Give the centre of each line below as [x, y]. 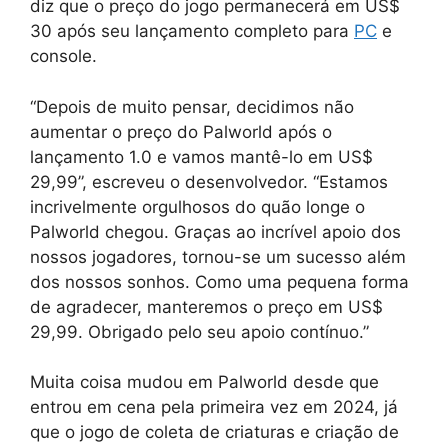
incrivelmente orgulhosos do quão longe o [197, 206]
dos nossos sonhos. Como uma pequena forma [219, 281]
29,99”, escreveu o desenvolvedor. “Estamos [209, 181]
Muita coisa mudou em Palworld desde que [204, 382]
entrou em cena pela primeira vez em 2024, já [214, 407]
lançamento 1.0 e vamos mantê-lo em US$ [201, 156]
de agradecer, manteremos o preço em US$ [206, 306]
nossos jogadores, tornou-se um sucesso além [218, 256]
